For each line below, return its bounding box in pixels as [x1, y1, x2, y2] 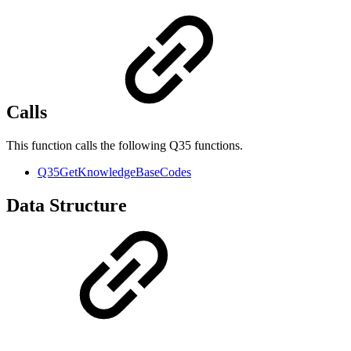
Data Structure [6, 195, 127, 216]
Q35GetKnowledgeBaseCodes [38, 165, 191, 179]
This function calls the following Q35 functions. [6, 139, 243, 153]
